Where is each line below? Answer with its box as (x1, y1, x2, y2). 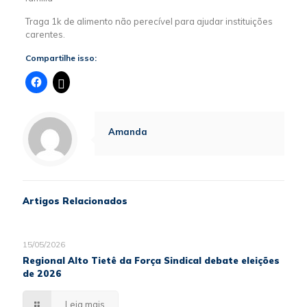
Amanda (108, 126, 147, 137)
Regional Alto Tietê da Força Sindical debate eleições (23, 255, 280, 266)
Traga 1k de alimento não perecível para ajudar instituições (25, 16, 273, 27)
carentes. (25, 29, 65, 40)
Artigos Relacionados (23, 195, 127, 206)
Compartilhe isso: (25, 53, 97, 63)
